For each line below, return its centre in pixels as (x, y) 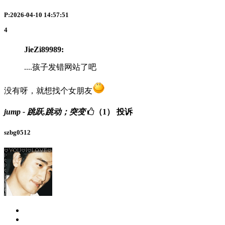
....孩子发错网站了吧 (60, 67)
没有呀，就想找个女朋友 (48, 90)
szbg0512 (17, 133)
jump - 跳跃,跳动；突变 (45, 111)
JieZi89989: (44, 49)
